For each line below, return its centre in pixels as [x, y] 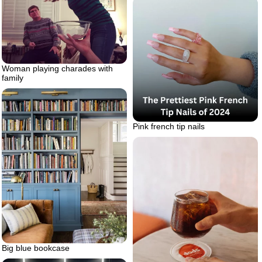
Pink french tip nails [169, 126]
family [13, 77]
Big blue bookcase [36, 248]
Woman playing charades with [57, 68]
